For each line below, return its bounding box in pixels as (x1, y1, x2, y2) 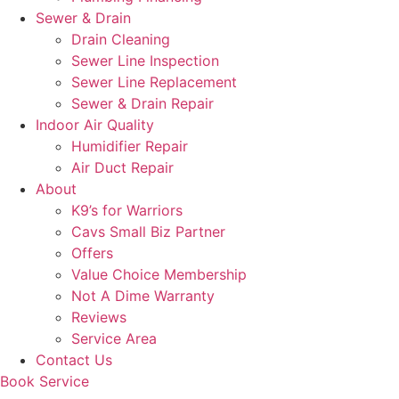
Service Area (71, 330, 157, 347)
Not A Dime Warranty (71, 287, 215, 305)
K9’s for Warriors (71, 201, 183, 219)
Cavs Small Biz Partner (71, 223, 225, 240)
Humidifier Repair (71, 137, 188, 155)
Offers (71, 244, 113, 262)
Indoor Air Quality (36, 116, 154, 134)
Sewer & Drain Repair (71, 94, 214, 112)
